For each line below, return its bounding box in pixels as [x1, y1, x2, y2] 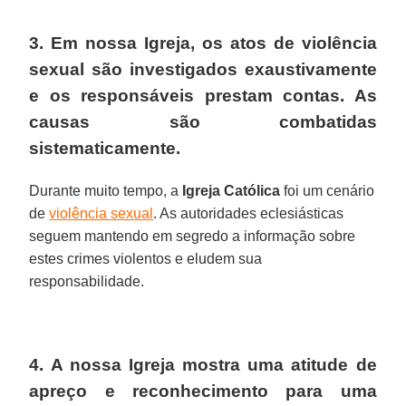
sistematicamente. [29, 138, 181, 158]
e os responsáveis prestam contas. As [29, 85, 377, 105]
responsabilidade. [29, 273, 145, 289]
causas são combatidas [29, 111, 377, 131]
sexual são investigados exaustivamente [29, 59, 377, 79]
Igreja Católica [182, 182, 281, 198]
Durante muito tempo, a [29, 182, 183, 198]
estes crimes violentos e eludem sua [29, 250, 263, 266]
